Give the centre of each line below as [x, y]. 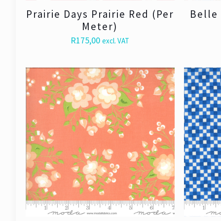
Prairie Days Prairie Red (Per [100, 14]
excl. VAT [116, 41]
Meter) [100, 27]
